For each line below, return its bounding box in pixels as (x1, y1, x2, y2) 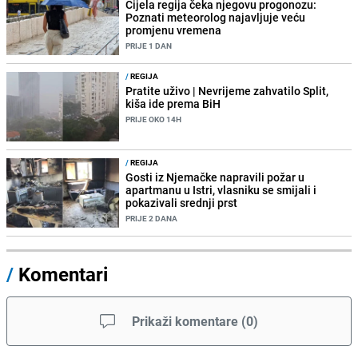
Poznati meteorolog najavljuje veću (125, 9, 306, 25)
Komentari (18, 261, 108, 288)
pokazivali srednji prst (125, 195, 238, 211)
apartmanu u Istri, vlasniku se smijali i (125, 182, 317, 198)
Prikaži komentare (132, 312, 238, 331)
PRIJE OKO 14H (125, 113, 182, 125)
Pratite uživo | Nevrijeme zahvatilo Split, (125, 82, 329, 98)
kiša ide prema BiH (125, 95, 221, 111)
